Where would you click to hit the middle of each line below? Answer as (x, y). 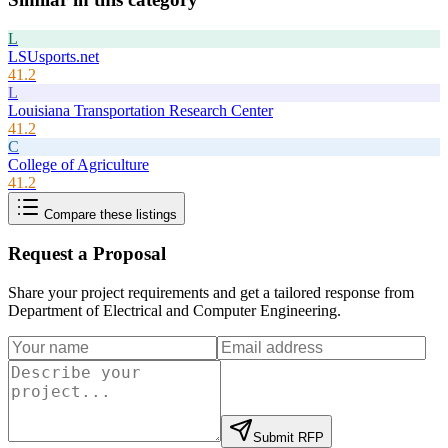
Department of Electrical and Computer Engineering (172, 311)
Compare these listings (108, 214)
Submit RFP (288, 438)
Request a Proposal (87, 254)
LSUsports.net (53, 56)
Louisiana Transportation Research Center (140, 110)
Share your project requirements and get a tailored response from (211, 293)
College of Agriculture (78, 164)
